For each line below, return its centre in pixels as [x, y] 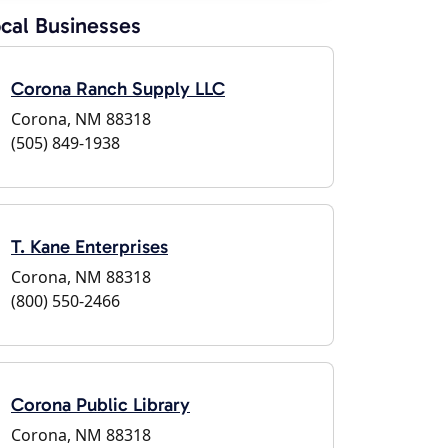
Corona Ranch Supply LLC [118, 88]
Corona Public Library [100, 404]
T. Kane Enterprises [89, 246]
